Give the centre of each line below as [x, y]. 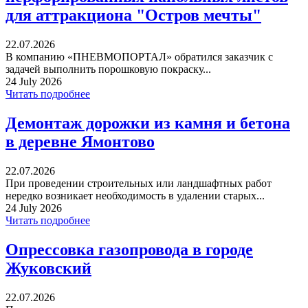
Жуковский [48, 268]
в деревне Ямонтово [80, 142]
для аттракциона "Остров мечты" [133, 15]
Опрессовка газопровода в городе [129, 249]
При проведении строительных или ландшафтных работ [139, 184]
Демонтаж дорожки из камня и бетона [148, 123]
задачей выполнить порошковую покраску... [108, 69]
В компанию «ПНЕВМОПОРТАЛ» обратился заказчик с [139, 57]
